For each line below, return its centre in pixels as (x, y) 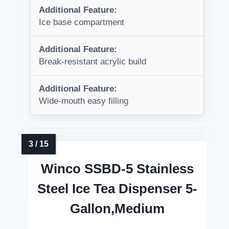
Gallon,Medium (117, 209)
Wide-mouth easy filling (84, 101)
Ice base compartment (82, 22)
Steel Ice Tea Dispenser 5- (117, 189)
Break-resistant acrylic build (93, 62)
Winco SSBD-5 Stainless (117, 169)
